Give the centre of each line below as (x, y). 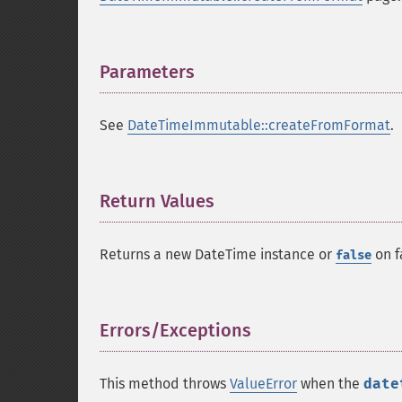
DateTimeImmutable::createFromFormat (259, 125)
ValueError (263, 384)
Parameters (147, 72)
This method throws (165, 384)
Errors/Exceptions (175, 330)
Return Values (157, 201)
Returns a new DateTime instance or (218, 254)
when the (330, 384)
